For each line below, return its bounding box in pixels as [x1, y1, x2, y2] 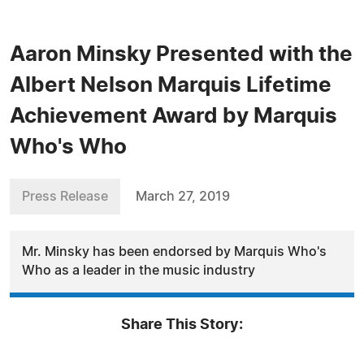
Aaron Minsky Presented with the [10, 44, 353, 65]
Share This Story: [121, 318, 243, 332]
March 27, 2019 [136, 190, 230, 203]
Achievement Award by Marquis [10, 106, 337, 127]
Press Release [22, 190, 108, 203]
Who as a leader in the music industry [22, 264, 255, 277]
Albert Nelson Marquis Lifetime [10, 75, 331, 96]
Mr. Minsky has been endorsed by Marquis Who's [22, 245, 327, 258]
